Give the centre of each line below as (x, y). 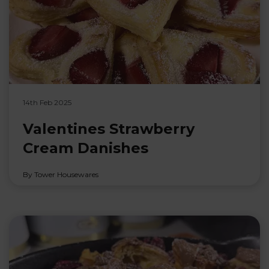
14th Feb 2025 (47, 102)
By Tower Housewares (60, 174)
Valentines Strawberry (108, 128)
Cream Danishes (85, 148)
